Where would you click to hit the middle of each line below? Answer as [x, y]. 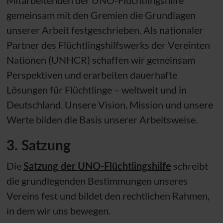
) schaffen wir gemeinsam [141, 59]
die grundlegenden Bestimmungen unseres [97, 180]
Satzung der [50, 166]
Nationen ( [29, 59]
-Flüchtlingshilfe [136, 166]
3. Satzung [38, 145]
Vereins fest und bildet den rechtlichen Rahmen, [108, 195]
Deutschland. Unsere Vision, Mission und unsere [110, 104]
